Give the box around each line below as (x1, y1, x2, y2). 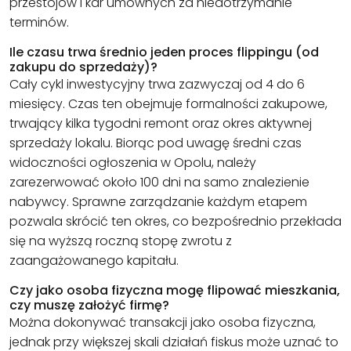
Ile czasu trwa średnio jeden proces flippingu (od (9, 42, 319, 61)
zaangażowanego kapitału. (9, 251, 179, 270)
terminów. (9, 13, 69, 31)
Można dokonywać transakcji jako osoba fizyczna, (9, 313, 316, 331)
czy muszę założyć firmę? (9, 295, 169, 314)
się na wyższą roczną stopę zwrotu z (9, 231, 232, 250)
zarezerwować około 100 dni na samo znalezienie (9, 172, 309, 191)
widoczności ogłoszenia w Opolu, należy (9, 153, 256, 172)
